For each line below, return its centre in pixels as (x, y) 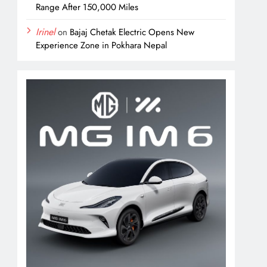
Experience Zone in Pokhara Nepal (102, 45)
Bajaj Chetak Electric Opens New (132, 32)
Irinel (46, 32)
